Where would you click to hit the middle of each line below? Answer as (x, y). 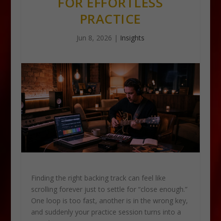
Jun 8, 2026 (94, 38)
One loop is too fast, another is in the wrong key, (109, 201)
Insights (132, 38)
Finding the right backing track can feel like (98, 178)
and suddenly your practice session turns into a (106, 212)
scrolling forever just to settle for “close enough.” (109, 189)
